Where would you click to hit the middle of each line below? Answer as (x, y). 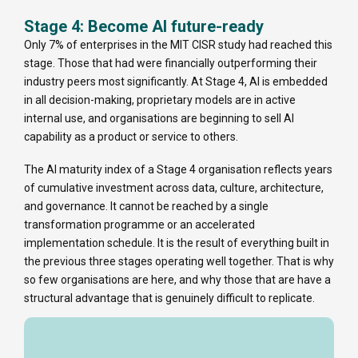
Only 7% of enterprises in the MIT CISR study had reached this (178, 45)
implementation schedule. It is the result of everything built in (177, 243)
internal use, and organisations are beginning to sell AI (159, 119)
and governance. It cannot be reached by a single (146, 207)
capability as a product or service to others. (131, 137)
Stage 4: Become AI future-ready (144, 27)
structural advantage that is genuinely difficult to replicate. (169, 298)
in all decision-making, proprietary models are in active (160, 100)
